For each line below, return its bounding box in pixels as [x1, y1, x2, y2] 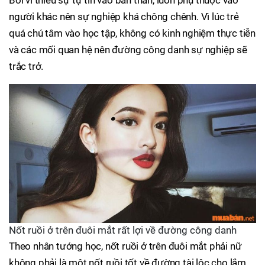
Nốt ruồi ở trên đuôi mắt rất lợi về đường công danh [9, 224, 237, 237]
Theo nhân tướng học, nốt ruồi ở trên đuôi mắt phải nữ [9, 240, 242, 253]
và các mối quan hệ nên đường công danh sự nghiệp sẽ [9, 44, 247, 56]
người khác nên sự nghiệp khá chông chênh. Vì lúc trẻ [9, 11, 239, 23]
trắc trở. [9, 60, 44, 73]
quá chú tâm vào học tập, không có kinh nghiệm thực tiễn [9, 27, 256, 40]
